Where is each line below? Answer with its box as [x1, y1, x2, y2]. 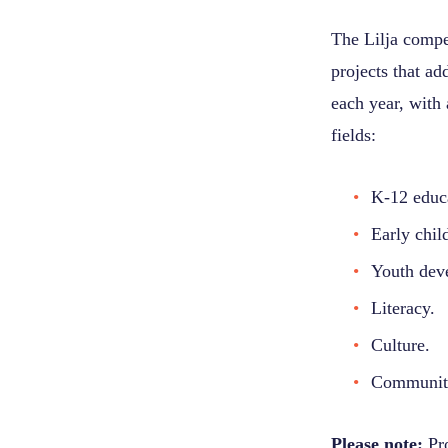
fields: [330, 125, 376, 145]
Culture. [370, 335, 430, 355]
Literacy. [370, 298, 435, 318]
